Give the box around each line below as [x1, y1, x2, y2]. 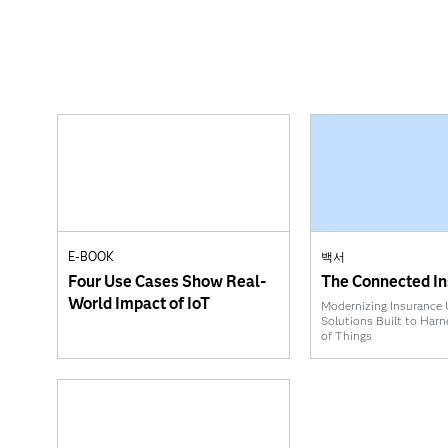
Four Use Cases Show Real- [68, 271, 267, 291]
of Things [321, 327, 373, 343]
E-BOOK [68, 248, 114, 264]
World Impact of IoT [68, 293, 210, 313]
